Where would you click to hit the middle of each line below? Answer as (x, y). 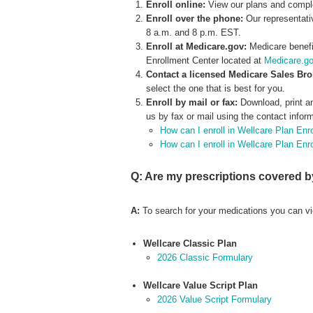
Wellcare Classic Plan (190, 243)
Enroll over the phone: (195, 18)
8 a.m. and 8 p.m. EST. (194, 32)
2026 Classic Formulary (205, 257)
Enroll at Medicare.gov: (197, 46)
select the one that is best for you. (216, 88)
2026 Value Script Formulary (214, 299)
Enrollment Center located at (205, 60)
